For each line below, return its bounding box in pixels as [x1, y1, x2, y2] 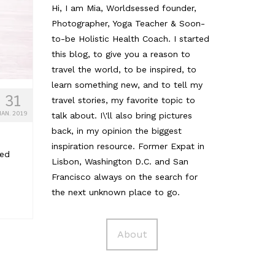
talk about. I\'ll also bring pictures [51, 110, 192, 120]
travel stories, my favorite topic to [51, 95, 195, 105]
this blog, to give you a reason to [51, 48, 190, 59]
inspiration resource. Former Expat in [51, 141, 204, 151]
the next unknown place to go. [51, 187, 180, 197]
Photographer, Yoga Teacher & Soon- [51, 18, 205, 28]
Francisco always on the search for [51, 171, 198, 182]
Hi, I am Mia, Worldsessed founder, [51, 2, 196, 13]
